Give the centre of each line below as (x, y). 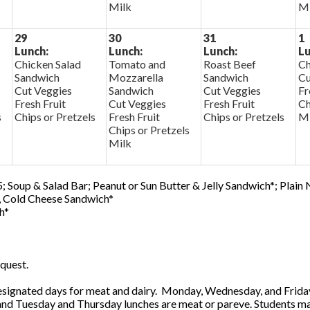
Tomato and (137, 64)
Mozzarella (136, 77)
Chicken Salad (47, 64)
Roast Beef (229, 64)
